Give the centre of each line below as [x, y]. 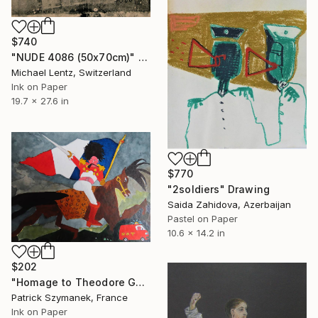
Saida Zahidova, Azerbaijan [229, 204]
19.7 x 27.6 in [40, 101]
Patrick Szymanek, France [70, 297]
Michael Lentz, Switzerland [71, 73]
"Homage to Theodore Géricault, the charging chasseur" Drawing [141, 282]
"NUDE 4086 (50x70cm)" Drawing [143, 57]
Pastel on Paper [203, 218]
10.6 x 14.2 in [196, 232]
